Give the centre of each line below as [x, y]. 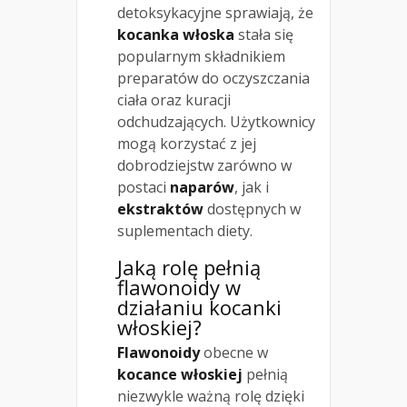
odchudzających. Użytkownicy [216, 121]
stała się [264, 34]
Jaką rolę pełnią [189, 267]
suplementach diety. [185, 230]
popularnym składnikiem [201, 56]
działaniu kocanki [199, 307]
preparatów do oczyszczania [213, 78]
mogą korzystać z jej [187, 143]
